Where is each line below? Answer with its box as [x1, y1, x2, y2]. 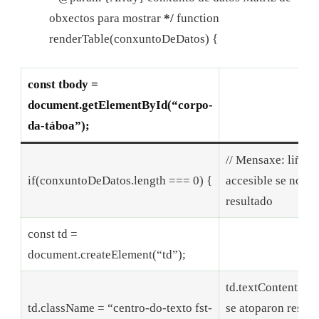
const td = [27, 226, 78, 241]
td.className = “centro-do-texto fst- [27, 300, 212, 315]
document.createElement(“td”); [27, 247, 186, 261]
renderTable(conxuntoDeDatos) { [49, 32, 218, 46]
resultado [225, 194, 273, 208]
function [174, 11, 219, 26]
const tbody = [27, 77, 98, 91]
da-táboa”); [27, 118, 90, 132]
